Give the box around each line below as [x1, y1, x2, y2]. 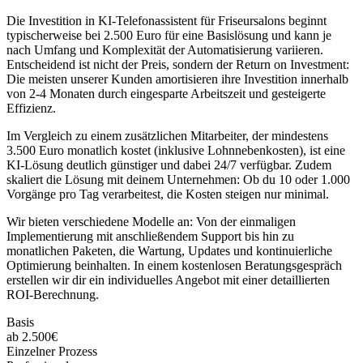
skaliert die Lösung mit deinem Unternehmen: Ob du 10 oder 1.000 [6, 173, 350, 187]
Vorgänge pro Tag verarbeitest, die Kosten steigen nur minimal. [6, 187, 329, 202]
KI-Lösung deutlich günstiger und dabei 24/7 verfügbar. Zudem [6, 158, 331, 173]
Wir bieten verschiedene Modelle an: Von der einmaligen [6, 215, 296, 229]
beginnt [285, 14, 327, 28]
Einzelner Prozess [6, 344, 97, 359]
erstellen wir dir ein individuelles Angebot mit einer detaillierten [6, 273, 330, 288]
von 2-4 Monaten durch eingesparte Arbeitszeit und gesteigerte [6, 87, 326, 101]
